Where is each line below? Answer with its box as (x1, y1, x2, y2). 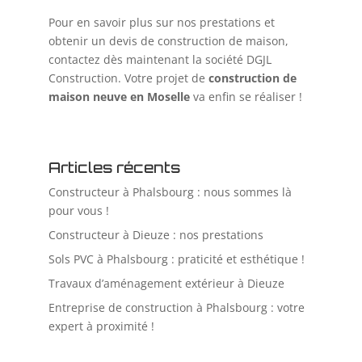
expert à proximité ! (48, 318, 154, 335)
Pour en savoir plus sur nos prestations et (48, 15, 275, 31)
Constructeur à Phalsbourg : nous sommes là (48, 184, 292, 200)
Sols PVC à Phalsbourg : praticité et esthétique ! (48, 251, 305, 267)
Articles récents (48, 158, 180, 177)
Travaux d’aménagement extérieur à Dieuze (48, 276, 284, 292)
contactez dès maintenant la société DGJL (48, 52, 271, 68)
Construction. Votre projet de (48, 70, 208, 86)
